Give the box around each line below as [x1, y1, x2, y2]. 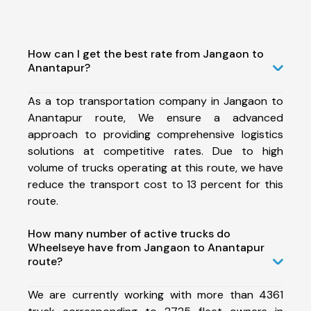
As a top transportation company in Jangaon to [28, 93, 283, 108]
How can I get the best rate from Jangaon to [28, 46, 264, 61]
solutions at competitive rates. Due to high [28, 143, 283, 158]
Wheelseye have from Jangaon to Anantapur [28, 239, 264, 255]
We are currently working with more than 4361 [28, 287, 283, 302]
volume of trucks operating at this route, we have [28, 160, 283, 175]
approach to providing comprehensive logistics [28, 126, 283, 142]
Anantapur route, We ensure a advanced [28, 110, 283, 125]
